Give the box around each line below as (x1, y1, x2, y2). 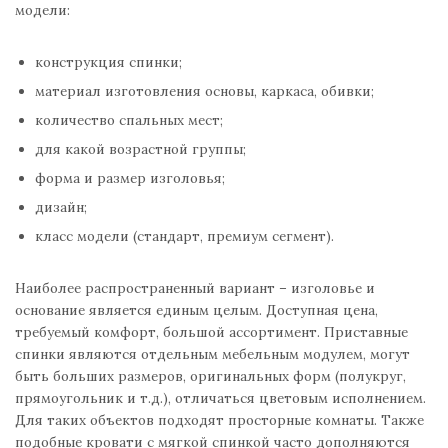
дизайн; (35, 198, 87, 217)
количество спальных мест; (35, 111, 223, 130)
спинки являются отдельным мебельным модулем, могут (15, 345, 410, 364)
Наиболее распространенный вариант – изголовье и (15, 279, 375, 298)
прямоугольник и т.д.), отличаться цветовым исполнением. (15, 389, 426, 408)
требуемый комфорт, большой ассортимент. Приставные (15, 323, 408, 342)
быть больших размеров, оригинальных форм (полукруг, (15, 367, 406, 386)
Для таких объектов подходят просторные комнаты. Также (15, 411, 424, 430)
